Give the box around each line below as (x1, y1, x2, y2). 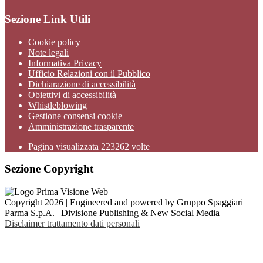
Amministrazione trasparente (28, 121, 134, 131)
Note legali (28, 47, 69, 58)
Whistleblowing (28, 100, 87, 110)
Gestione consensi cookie (28, 110, 122, 121)
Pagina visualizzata (28, 141, 101, 151)
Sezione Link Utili (5, 12, 90, 25)
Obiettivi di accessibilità (28, 89, 116, 100)
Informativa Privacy (28, 58, 102, 68)
